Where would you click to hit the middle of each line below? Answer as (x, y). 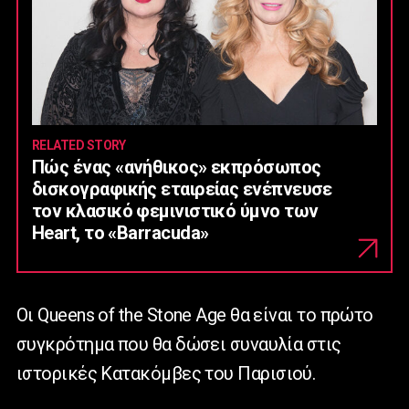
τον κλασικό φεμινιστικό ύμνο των (175, 210)
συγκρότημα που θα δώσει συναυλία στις (179, 344)
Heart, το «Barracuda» (121, 232)
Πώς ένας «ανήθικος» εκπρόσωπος (177, 167)
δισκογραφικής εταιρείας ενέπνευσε (182, 189)
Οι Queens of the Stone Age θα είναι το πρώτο (195, 315)
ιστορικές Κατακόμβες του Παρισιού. (166, 373)
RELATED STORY (79, 145)
